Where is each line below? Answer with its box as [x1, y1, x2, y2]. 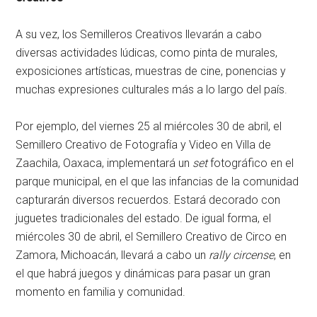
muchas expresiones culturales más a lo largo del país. [16, 83, 288, 97]
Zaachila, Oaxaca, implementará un [16, 156, 193, 171]
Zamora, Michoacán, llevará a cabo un [16, 248, 209, 263]
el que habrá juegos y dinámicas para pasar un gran [16, 267, 271, 281]
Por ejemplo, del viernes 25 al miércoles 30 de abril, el [16, 120, 282, 134]
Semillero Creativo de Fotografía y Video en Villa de [16, 138, 272, 152]
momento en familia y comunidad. [16, 285, 186, 299]
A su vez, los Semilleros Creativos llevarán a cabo [16, 28, 263, 42]
